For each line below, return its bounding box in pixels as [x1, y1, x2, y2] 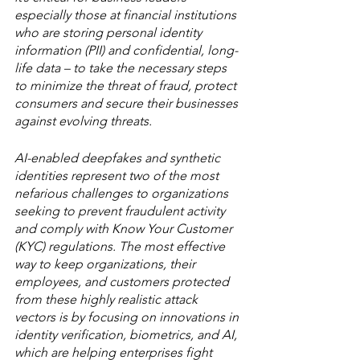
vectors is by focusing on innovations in [14, 309, 242, 325]
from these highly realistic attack [14, 292, 201, 307]
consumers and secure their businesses [14, 96, 241, 111]
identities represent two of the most [14, 168, 222, 183]
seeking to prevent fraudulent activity [14, 203, 228, 219]
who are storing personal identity [14, 25, 205, 40]
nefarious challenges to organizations [14, 186, 231, 201]
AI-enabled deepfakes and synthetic [14, 150, 223, 166]
